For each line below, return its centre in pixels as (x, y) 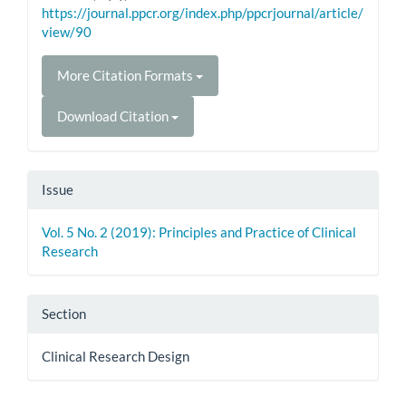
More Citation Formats (126, 76)
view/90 (67, 32)
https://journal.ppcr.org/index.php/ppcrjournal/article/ (203, 13)
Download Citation (114, 116)
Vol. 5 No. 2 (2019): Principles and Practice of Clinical (199, 232)
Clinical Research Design (116, 357)
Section (64, 314)
